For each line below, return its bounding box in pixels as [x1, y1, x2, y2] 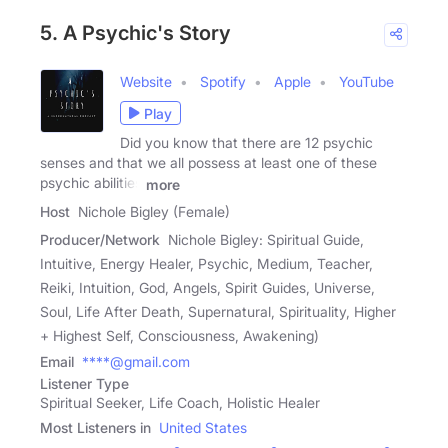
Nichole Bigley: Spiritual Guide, [168, 231, 364, 248]
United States [159, 419, 247, 436]
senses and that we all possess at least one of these [40, 154, 377, 172]
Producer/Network [40, 231, 160, 248]
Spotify [200, 73, 246, 91]
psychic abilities [40, 174, 142, 192]
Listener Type [40, 375, 129, 392]
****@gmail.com [82, 353, 190, 370]
